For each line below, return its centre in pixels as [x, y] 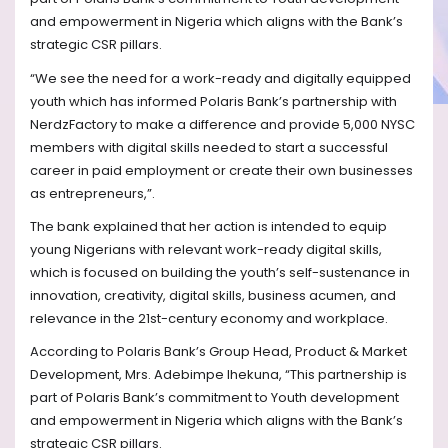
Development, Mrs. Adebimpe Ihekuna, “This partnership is [218, 375]
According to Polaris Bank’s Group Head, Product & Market [218, 352]
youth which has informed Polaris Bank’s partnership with [213, 101]
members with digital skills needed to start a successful [209, 147]
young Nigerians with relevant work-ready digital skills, [206, 249]
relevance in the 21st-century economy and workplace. [209, 318]
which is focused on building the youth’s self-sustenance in [220, 272]
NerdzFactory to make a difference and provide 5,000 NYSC [222, 124]
